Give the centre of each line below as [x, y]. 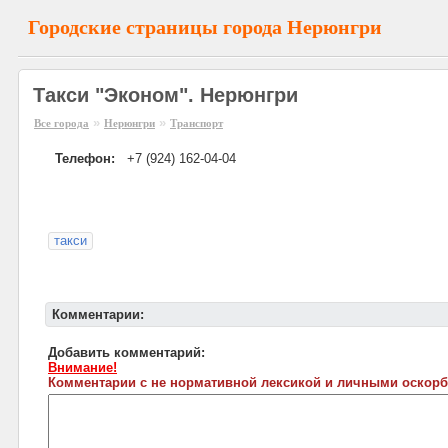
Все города [61, 123]
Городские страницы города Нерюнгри [205, 27]
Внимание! [82, 367]
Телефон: [85, 158]
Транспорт [196, 123]
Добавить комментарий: [126, 352]
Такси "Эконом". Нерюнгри [165, 95]
